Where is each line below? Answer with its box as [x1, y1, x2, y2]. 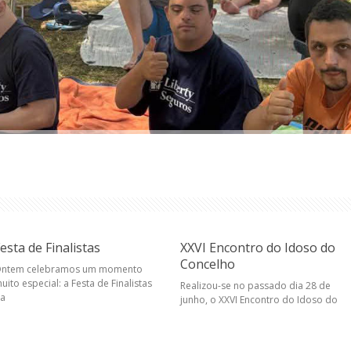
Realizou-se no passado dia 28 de [180, 279, 331, 292]
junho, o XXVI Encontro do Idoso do [180, 293, 338, 306]
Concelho [180, 255, 235, 273]
